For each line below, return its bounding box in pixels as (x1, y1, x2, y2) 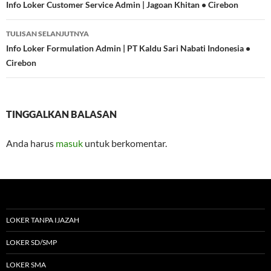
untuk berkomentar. (83, 137, 167, 149)
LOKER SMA (6, 260, 46, 270)
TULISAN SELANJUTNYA (6, 29, 89, 39)
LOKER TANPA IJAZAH (6, 215, 79, 225)
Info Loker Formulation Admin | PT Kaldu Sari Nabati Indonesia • (6, 43, 250, 54)
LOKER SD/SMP (6, 238, 57, 247)
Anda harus (6, 137, 56, 149)
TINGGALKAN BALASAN (6, 108, 117, 120)
